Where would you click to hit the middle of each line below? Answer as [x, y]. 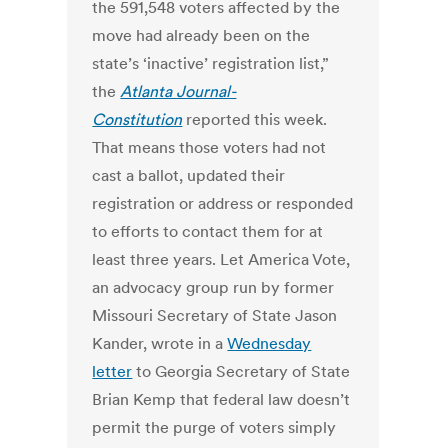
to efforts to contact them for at [208, 231]
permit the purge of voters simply [214, 427]
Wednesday [269, 343]
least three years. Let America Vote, [221, 259]
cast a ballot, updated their [189, 175]
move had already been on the [201, 35]
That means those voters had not [209, 147]
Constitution [137, 119]
